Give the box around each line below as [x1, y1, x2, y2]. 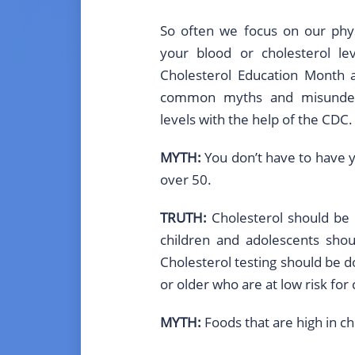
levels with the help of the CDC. [160, 110, 353, 128]
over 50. [160, 170, 212, 189]
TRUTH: [160, 208, 207, 227]
